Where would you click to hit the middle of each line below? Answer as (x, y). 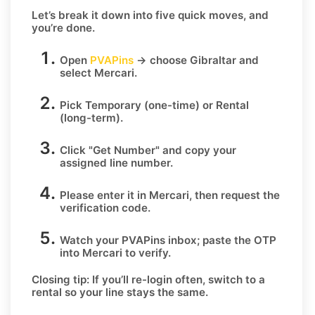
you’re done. (63, 27)
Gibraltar (213, 60)
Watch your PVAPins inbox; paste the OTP (168, 240)
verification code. (105, 207)
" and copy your (196, 150)
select (77, 72)
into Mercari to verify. (115, 252)
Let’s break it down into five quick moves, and (150, 15)
